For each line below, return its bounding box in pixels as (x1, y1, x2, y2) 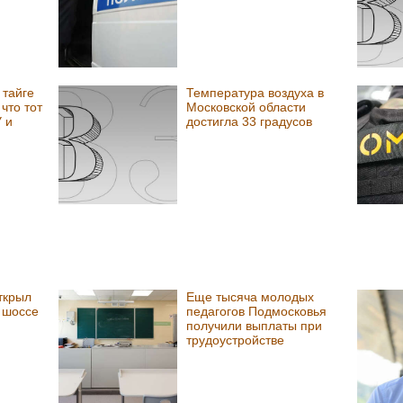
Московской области (185, 99, 306, 114)
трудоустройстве (185, 332, 284, 347)
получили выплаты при (185, 318, 322, 333)
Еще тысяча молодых (185, 289, 314, 304)
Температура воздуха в (185, 85, 324, 100)
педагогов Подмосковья (185, 303, 327, 318)
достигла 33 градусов (185, 113, 312, 129)
